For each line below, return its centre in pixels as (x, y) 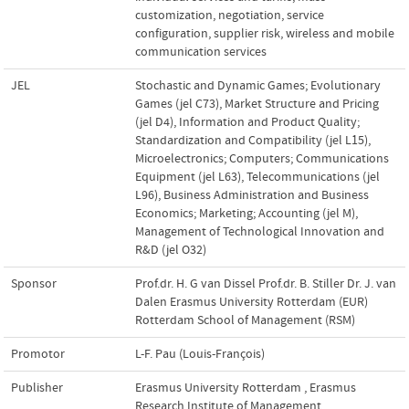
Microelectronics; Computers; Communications (262, 158)
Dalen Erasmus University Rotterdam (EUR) (252, 302)
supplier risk (247, 33)
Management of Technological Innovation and (260, 231)
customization (174, 15)
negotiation (250, 15)
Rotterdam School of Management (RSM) (245, 320)
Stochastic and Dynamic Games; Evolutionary (258, 85)
